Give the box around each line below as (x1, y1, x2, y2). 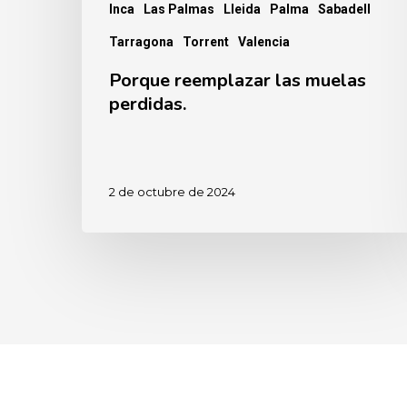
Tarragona (109, 35, 174, 50)
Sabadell (318, 2, 371, 17)
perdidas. (109, 92, 186, 117)
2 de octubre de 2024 (109, 184, 235, 199)
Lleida (223, 2, 261, 17)
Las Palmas (144, 2, 214, 17)
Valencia (238, 35, 290, 50)
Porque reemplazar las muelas (109, 68, 366, 94)
